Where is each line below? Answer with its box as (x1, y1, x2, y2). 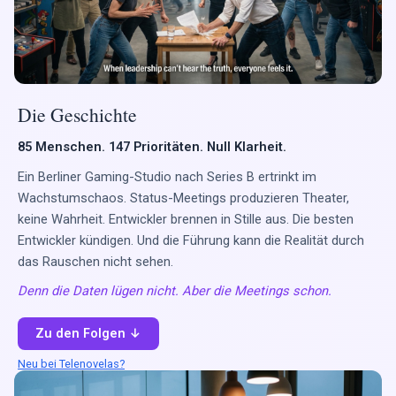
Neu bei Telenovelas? (18, 356, 125, 370)
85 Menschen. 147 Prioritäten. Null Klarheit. (18, 138, 286, 155)
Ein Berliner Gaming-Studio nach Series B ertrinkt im (18, 168, 316, 185)
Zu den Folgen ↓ (35, 326, 141, 342)
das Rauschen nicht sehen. (18, 253, 173, 270)
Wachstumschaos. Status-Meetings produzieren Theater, (18, 189, 349, 206)
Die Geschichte (18, 102, 137, 128)
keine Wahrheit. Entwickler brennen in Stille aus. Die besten (18, 210, 354, 227)
